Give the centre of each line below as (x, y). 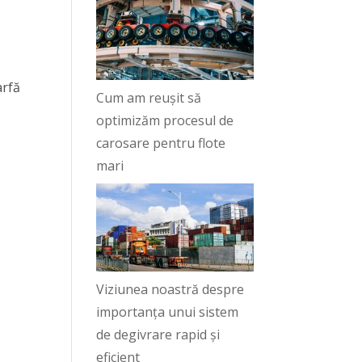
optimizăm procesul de (165, 120)
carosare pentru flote (161, 143)
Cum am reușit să (149, 97)
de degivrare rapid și (158, 335)
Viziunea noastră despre (170, 290)
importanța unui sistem (168, 312)
